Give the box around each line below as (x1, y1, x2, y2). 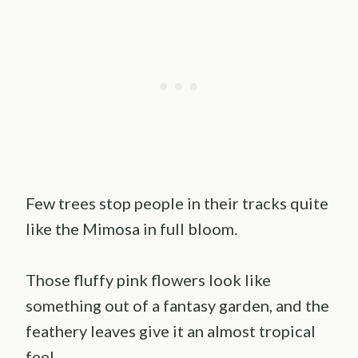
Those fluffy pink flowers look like (26, 270, 271, 290)
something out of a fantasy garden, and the (26, 296, 329, 316)
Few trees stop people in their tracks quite (26, 193, 328, 213)
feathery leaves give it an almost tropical (26, 321, 316, 341)
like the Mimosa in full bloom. (26, 219, 237, 239)
